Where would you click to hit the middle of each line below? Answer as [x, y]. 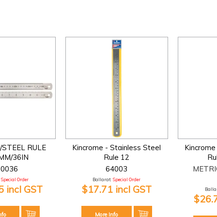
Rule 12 [117, 157]
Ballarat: [102, 179]
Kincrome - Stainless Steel [117, 147]
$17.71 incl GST [116, 189]
